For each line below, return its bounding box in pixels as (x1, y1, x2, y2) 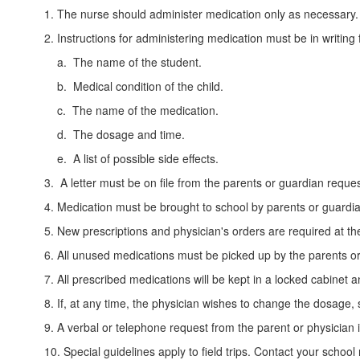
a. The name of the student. (44, 54, 202, 71)
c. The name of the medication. (44, 102, 219, 119)
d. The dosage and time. (44, 126, 185, 143)
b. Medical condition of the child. (44, 78, 223, 95)
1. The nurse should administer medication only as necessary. (44, 6, 358, 22)
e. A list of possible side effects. (44, 150, 219, 167)
